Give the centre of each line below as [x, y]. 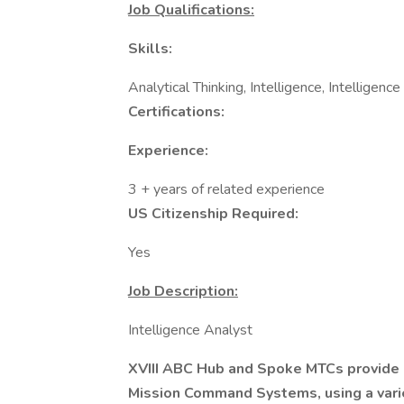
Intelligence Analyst [190, 330]
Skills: [150, 49]
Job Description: [183, 291]
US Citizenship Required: [213, 214]
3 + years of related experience [226, 189]
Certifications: [176, 112]
